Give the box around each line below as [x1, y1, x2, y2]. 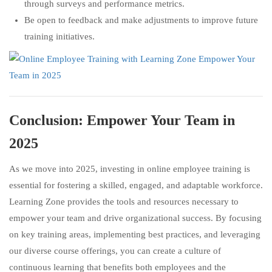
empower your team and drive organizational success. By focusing [9, 213, 262, 223]
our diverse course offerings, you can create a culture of [9, 246, 221, 256]
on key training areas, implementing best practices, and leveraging [9, 229, 260, 239]
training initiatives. [24, 32, 95, 41]
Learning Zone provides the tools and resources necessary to [9, 197, 239, 206]
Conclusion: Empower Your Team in [9, 112, 235, 128]
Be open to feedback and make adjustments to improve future [24, 15, 258, 25]
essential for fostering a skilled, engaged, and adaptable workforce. [9, 180, 263, 190]
